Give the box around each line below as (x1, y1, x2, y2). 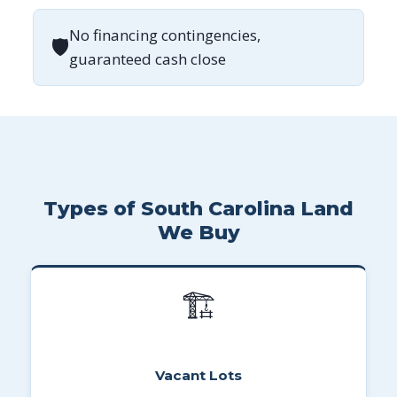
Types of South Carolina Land (43, 196, 354, 221)
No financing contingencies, (69, 25, 261, 46)
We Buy (157, 220, 240, 245)
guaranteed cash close (69, 49, 227, 70)
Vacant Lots (155, 366, 242, 384)
